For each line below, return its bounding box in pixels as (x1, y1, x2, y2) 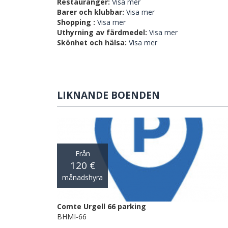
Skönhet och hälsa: (57, 38, 127, 48)
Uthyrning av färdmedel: (57, 27, 147, 38)
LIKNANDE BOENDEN (57, 89, 160, 102)
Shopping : (57, 17, 95, 27)
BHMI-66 (57, 212, 87, 222)
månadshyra (62, 172, 103, 182)
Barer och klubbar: (57, 7, 124, 17)
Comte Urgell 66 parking (57, 202, 146, 212)
